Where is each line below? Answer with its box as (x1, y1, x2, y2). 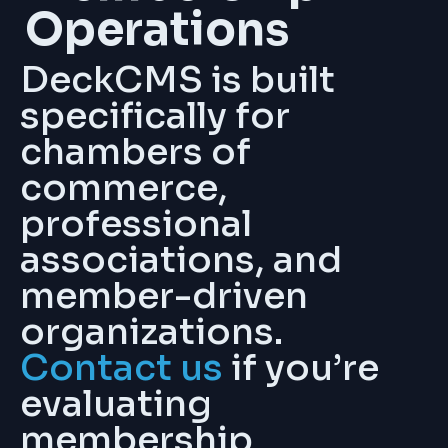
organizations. (20, 308, 283, 354)
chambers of (20, 128, 251, 174)
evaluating (20, 380, 212, 426)
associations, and (20, 236, 342, 282)
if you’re (223, 344, 379, 390)
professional (20, 200, 252, 246)
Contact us (20, 344, 223, 390)
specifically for (20, 92, 290, 138)
